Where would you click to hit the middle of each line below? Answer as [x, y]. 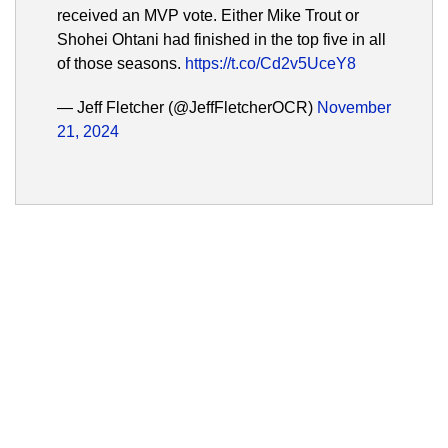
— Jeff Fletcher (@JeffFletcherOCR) [187, 108]
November [354, 108]
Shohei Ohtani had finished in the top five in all [221, 40]
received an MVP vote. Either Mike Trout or [208, 16]
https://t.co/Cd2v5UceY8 [270, 64]
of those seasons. [121, 64]
